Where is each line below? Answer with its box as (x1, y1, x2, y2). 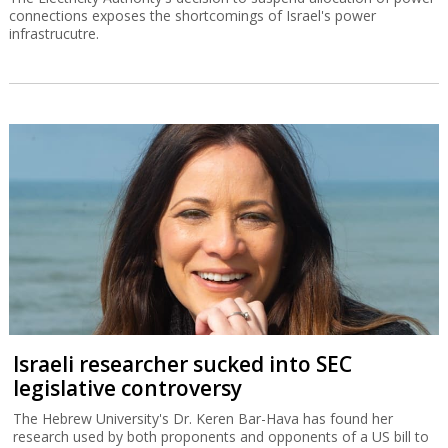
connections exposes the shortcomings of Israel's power (8, 6, 376, 26)
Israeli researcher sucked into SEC (13, 349, 353, 378)
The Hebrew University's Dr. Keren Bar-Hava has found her (13, 408, 394, 428)
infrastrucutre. (8, 24, 99, 44)
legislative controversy (13, 373, 243, 402)
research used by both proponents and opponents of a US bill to (13, 426, 430, 446)
